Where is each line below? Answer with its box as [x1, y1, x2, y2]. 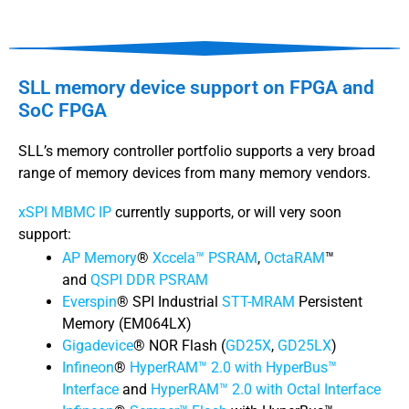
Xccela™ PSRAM [152, 249, 257, 267]
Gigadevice [62, 337, 133, 355]
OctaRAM [264, 249, 325, 267]
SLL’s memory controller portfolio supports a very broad [18, 142, 375, 160]
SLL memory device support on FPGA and [18, 76, 374, 99]
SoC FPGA [18, 99, 107, 121]
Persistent [295, 293, 362, 311]
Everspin [62, 293, 117, 311]
